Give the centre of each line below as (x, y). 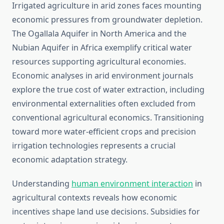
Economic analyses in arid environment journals (103, 76)
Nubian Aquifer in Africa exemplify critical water (102, 48)
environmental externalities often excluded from (104, 104)
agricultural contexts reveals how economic (94, 198)
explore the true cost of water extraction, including (108, 90)
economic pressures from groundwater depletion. (107, 20)
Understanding (42, 184)
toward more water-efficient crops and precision (104, 132)
